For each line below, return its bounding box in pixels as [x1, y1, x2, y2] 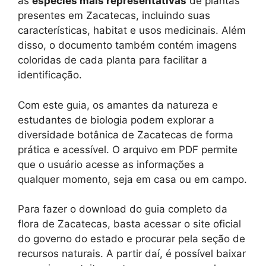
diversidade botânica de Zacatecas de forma [18, 128, 233, 141]
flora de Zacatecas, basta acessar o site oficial [18, 218, 241, 230]
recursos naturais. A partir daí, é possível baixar [18, 248, 246, 260]
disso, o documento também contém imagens [18, 39, 237, 52]
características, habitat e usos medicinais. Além [18, 24, 246, 37]
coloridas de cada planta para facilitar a [18, 54, 207, 66]
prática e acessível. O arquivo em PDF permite [18, 143, 237, 156]
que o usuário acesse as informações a [18, 158, 204, 170]
